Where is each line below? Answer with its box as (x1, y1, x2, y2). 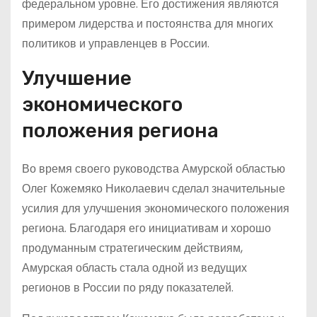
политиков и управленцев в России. (22, 35, 209, 52)
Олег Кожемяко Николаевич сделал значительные (22, 180, 285, 197)
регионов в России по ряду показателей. (22, 279, 234, 296)
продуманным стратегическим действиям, (22, 240, 243, 256)
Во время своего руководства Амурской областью (22, 161, 285, 177)
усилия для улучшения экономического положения (22, 200, 289, 217)
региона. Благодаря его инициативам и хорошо (22, 220, 271, 236)
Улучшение (22, 67, 132, 90)
